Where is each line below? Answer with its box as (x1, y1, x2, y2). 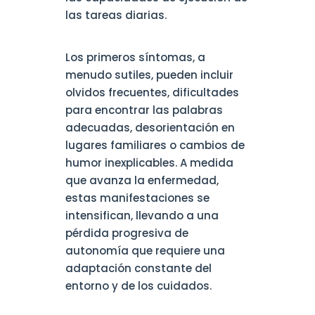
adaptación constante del (65, 261, 212, 276)
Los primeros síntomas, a (65, 50, 205, 65)
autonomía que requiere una (65, 243, 225, 258)
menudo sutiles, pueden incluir (65, 67, 233, 82)
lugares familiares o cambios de (65, 138, 245, 153)
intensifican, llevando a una (65, 208, 219, 223)
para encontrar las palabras (65, 103, 223, 117)
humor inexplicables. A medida (65, 155, 233, 170)
